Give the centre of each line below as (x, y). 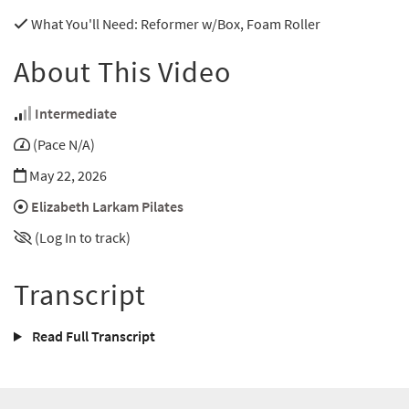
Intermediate (76, 114)
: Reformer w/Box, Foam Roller (227, 24)
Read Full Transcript (92, 336)
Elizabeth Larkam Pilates (107, 207)
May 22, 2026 (67, 176)
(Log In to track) (83, 238)
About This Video (122, 73)
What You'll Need (81, 24)
